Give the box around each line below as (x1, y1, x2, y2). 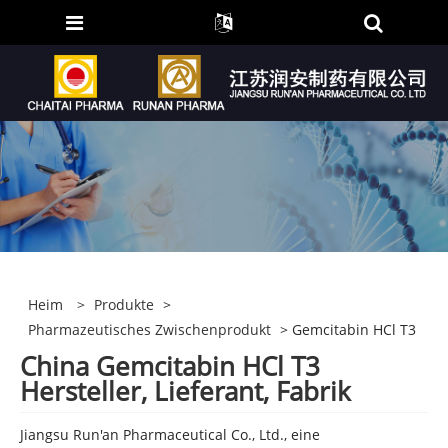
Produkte (94, 294, 155, 314)
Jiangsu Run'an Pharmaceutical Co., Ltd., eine (20, 425, 320, 445)
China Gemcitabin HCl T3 (20, 347, 320, 384)
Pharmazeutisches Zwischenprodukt (28, 319, 272, 339)
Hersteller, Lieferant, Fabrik (20, 372, 351, 409)
